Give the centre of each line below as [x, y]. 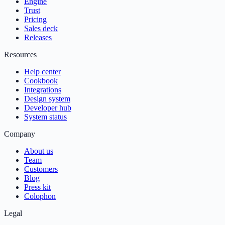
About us [39, 151]
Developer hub [48, 108]
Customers [41, 169]
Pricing [35, 20]
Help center [42, 72]
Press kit [37, 187]
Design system [47, 99]
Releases [38, 38]
